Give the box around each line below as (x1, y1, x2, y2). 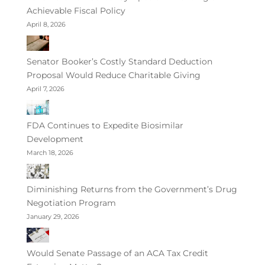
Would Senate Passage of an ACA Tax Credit (26, 248, 208, 259)
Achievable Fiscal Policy (26, 5, 125, 17)
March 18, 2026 (26, 148, 73, 157)
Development (26, 134, 83, 145)
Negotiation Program (26, 197, 116, 208)
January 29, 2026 (26, 212, 79, 221)
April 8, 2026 (26, 20, 66, 29)
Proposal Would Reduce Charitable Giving (26, 69, 201, 80)
